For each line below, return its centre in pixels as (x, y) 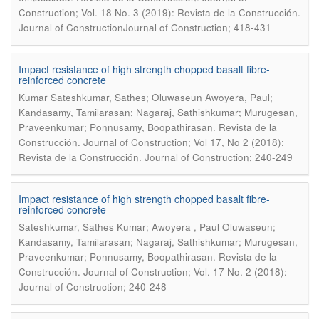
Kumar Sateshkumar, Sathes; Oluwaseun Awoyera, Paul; (146, 97)
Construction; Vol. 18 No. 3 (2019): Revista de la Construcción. (159, 12)
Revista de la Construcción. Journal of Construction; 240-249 (156, 157)
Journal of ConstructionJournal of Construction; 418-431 (145, 27)
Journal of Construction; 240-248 (93, 287)
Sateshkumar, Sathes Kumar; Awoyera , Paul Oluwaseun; (147, 227)
